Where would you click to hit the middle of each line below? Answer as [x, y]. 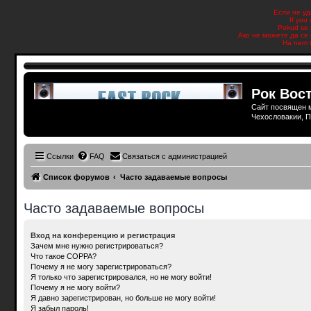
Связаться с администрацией [174, 156]
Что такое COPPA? [63, 256]
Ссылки [60, 156]
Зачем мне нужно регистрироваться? [96, 245]
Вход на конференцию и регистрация [102, 235]
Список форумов [76, 177]
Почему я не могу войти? [75, 287]
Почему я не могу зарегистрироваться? [101, 266]
